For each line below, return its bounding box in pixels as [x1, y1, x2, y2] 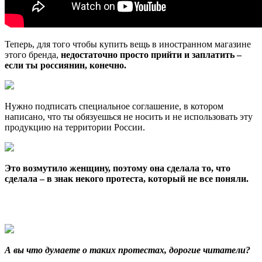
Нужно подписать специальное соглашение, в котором [5, 101, 223, 112]
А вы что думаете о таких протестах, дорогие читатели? [5, 245, 250, 256]
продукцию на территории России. [5, 122, 145, 133]
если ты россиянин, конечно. [5, 60, 126, 71]
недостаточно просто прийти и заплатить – [61, 50, 242, 60]
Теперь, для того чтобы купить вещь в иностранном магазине [5, 39, 251, 50]
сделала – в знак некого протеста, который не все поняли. [5, 174, 249, 184]
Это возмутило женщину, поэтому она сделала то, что [5, 163, 230, 174]
